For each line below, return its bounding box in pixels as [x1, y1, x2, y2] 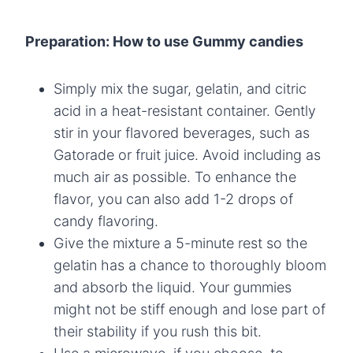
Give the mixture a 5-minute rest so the [54, 234, 307, 251]
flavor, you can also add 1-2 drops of [54, 190, 293, 207]
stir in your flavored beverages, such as [54, 124, 310, 141]
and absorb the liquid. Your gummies [54, 278, 292, 295]
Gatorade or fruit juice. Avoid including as [54, 146, 321, 163]
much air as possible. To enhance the [54, 168, 296, 185]
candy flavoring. [54, 212, 158, 229]
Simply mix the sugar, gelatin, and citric [54, 80, 307, 97]
